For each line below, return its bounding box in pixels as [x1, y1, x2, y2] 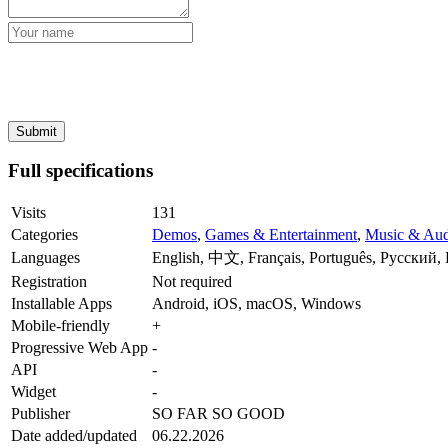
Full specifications [8, 160, 153, 182]
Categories [11, 226, 78, 244]
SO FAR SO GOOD [152, 405, 285, 423]
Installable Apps [11, 295, 112, 313]
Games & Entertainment [205, 226, 357, 244]
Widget [11, 383, 56, 401]
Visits [11, 204, 46, 222]
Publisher [11, 405, 70, 423]
